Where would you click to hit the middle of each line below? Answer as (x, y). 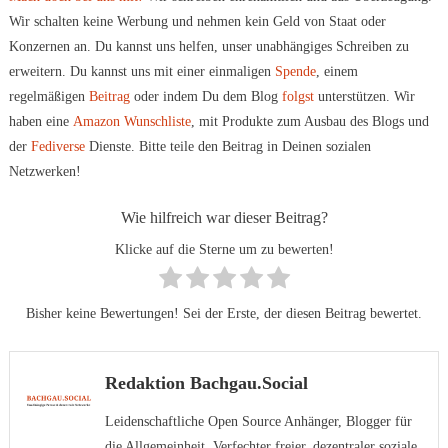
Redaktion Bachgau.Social (206, 383)
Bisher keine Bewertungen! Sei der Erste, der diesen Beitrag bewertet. (224, 314)
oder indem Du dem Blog (205, 97)
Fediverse (57, 147)
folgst (297, 97)
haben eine (40, 122)
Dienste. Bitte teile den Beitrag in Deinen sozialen (227, 147)
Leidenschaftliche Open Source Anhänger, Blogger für (258, 422)
